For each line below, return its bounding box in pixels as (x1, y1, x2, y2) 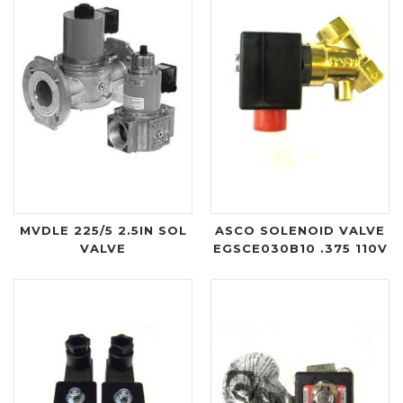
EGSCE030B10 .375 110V (212, 241, 388, 256)
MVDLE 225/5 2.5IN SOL (19, 223, 187, 238)
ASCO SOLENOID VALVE (215, 223, 385, 238)
